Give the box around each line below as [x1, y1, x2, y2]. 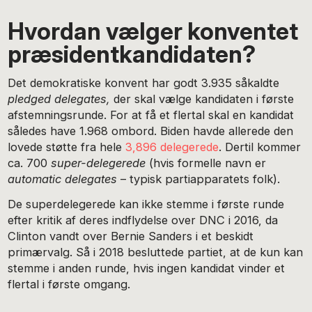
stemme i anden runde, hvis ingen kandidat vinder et [8, 261, 286, 276]
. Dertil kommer [219, 139, 302, 154]
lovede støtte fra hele [8, 139, 126, 154]
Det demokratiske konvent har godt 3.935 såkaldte [8, 75, 280, 90]
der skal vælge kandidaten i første [110, 91, 295, 106]
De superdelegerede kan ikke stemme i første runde [8, 197, 285, 212]
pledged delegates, [8, 91, 111, 106]
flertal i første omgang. [8, 277, 131, 292]
